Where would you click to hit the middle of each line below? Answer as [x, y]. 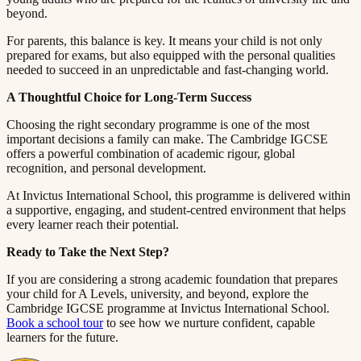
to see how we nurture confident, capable [209, 322]
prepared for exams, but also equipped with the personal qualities [171, 55]
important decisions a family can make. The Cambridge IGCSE [167, 139]
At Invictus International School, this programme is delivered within [178, 195]
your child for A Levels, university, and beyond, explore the [158, 293]
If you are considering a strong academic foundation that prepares [172, 279]
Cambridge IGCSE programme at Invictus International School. [168, 308]
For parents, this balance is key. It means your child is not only [164, 40]
